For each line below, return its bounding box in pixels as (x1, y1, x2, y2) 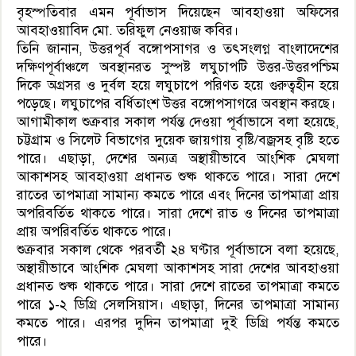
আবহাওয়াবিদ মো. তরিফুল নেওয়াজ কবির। (17, 21, 240, 39)
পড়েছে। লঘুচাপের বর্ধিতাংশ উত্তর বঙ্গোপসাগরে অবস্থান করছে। (17, 95, 337, 112)
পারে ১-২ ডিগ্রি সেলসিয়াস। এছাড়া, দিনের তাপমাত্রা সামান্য (17, 296, 339, 313)
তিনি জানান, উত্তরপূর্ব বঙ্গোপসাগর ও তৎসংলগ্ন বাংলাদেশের (17, 40, 339, 57)
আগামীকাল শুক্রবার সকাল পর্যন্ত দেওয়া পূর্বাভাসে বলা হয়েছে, (17, 113, 339, 130)
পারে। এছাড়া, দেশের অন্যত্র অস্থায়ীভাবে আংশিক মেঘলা (17, 149, 339, 167)
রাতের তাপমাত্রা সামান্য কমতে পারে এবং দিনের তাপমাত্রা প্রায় (17, 186, 339, 203)
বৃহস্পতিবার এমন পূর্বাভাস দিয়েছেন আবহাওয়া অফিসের (17, 3, 339, 21)
